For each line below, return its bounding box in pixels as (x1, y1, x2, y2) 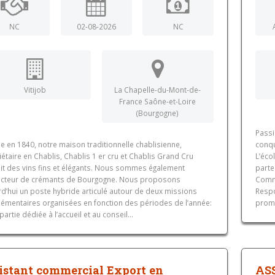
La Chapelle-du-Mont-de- (114, 84, 201, 95)
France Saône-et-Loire (119, 96, 196, 106)
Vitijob (23, 84, 46, 95)
